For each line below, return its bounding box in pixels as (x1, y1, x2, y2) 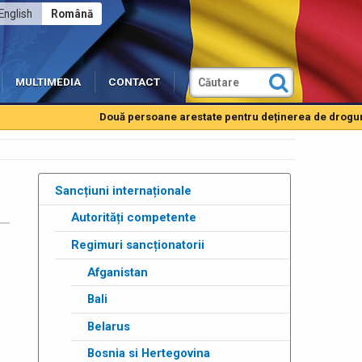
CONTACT (108, 76, 160, 88)
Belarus (86, 318, 130, 334)
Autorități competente (70, 210, 196, 225)
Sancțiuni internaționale (54, 183, 192, 198)
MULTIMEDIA (15, 76, 81, 88)
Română (50, 7, 93, 21)
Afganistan (86, 264, 148, 280)
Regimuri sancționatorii (70, 237, 204, 252)
